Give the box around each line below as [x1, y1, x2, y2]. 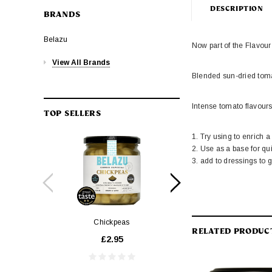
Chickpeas [93, 217, 130, 226]
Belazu [44, 35, 67, 44]
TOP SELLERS [44, 108, 101, 118]
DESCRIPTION [210, 4, 263, 13]
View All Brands [52, 58, 110, 67]
